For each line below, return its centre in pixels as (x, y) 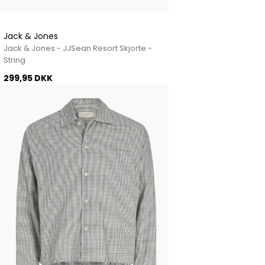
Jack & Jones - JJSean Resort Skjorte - (78, 48)
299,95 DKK (28, 78)
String (15, 60)
